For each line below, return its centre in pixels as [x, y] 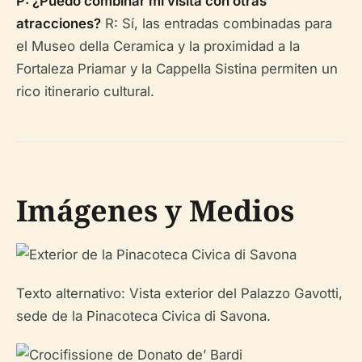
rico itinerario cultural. [85, 91]
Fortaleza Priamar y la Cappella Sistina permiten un [177, 69]
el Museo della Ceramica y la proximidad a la [158, 46]
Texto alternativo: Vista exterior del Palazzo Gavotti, [179, 293]
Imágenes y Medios [155, 210]
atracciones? [59, 23]
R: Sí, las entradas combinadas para [217, 23]
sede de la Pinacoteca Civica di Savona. [143, 316]
